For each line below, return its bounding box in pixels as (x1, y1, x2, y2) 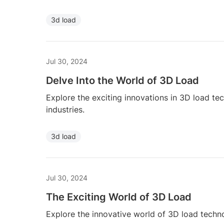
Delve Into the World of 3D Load (46, 74, 199, 86)
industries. (46, 104, 84, 114)
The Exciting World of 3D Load (46, 191, 191, 203)
